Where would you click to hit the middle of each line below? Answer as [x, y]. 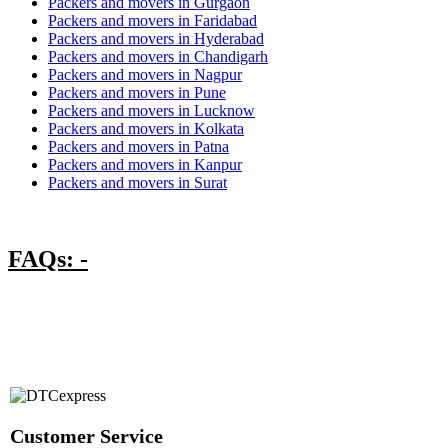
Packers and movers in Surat [137, 183]
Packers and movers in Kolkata [146, 129]
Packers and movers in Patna [138, 147]
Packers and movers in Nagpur [145, 75]
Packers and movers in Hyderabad [156, 39]
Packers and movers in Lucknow [151, 111]
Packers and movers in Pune [137, 93]
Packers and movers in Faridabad [152, 21]
